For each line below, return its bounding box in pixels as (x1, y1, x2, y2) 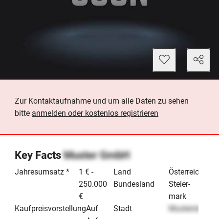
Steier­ (169, 179, 191, 189)
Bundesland (113, 179, 154, 189)
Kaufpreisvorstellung (15, 204, 86, 213)
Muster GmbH (64, 149, 130, 161)
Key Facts (15, 149, 64, 161)
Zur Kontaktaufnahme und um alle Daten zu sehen (15, 96, 189, 106)
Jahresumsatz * (15, 167, 69, 176)
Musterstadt (169, 204, 211, 213)
